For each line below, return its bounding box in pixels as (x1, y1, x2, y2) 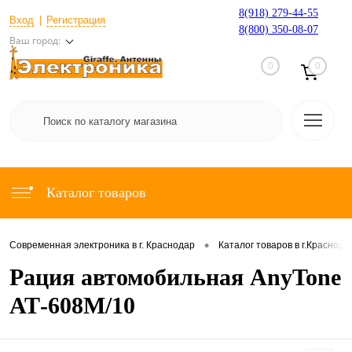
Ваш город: (9, 33, 60, 47)
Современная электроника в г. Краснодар (9, 240, 195, 251)
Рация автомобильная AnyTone (9, 264, 341, 290)
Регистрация (46, 13, 105, 26)
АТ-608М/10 (9, 292, 135, 318)
